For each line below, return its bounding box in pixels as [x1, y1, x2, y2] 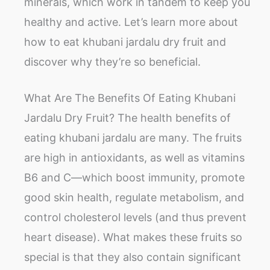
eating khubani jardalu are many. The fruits [24, 131, 242, 145]
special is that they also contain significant [24, 251, 241, 264]
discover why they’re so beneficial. [24, 55, 201, 69]
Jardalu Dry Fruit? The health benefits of [24, 111, 231, 125]
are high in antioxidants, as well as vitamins [24, 151, 245, 165]
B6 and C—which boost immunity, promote [24, 171, 245, 184]
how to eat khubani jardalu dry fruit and [24, 36, 226, 49]
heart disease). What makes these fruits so [24, 231, 242, 244]
